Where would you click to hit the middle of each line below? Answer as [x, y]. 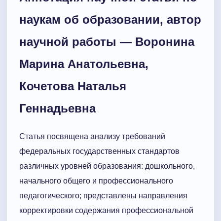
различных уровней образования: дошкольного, [107, 166]
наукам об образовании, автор [110, 19]
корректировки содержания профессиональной [106, 210]
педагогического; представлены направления [103, 195]
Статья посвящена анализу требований [92, 136]
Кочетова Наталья [73, 86]
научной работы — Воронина [107, 41]
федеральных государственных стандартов [99, 151]
